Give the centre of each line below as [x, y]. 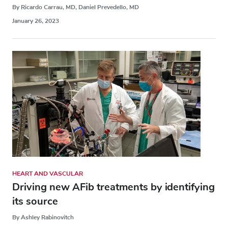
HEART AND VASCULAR [48, 174]
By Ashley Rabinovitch [43, 218]
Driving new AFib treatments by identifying [113, 187]
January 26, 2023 [36, 21]
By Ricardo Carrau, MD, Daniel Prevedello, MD [76, 7]
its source [35, 202]
